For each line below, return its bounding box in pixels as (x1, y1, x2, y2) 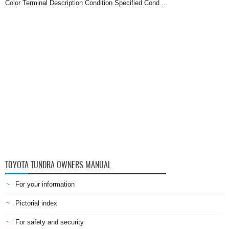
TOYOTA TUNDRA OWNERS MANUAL (5, 159, 111, 170)
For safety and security (15, 218, 84, 226)
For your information (15, 180, 75, 188)
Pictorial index (15, 199, 57, 207)
